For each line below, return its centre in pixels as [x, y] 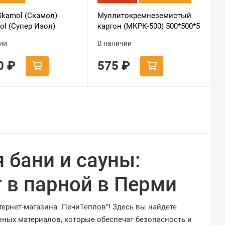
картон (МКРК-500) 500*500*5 [148, 26]
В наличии [114, 43]
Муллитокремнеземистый [144, 15]
